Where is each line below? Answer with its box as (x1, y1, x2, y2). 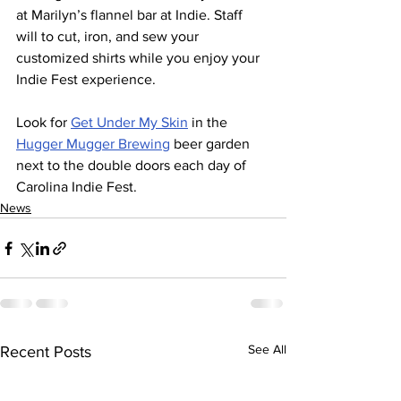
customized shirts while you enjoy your (16, 50, 263, 66)
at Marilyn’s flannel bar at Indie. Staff (16, 7, 246, 23)
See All (248, 342, 286, 357)
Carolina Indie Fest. (16, 179, 137, 195)
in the (188, 115, 231, 131)
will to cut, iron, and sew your (16, 29, 202, 45)
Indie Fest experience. (16, 72, 156, 88)
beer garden (170, 136, 253, 152)
